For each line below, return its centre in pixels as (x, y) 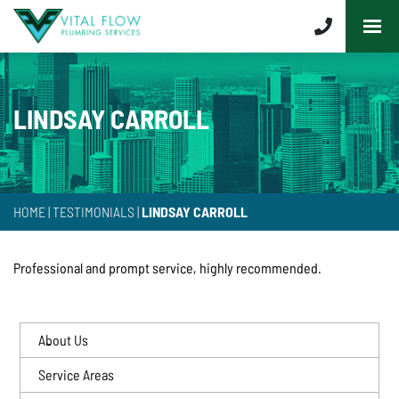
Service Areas (76, 375)
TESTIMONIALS (94, 212)
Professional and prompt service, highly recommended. (167, 268)
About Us (63, 340)
